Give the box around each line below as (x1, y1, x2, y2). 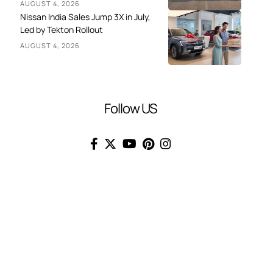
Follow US (104, 99, 157, 118)
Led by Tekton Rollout (19, 23, 103, 35)
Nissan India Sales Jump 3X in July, (19, 10, 151, 23)
